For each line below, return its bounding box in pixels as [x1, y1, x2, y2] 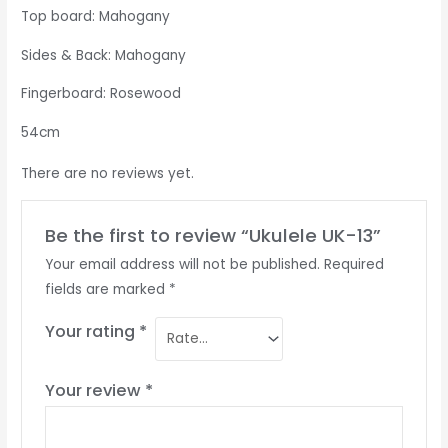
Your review [44, 378, 145, 402]
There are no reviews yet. [21, 164, 195, 184]
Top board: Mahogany [21, 7, 171, 27]
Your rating [44, 319, 139, 343]
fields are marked [44, 279, 169, 299]
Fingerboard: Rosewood [21, 84, 182, 104]
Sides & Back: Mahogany [21, 45, 187, 65]
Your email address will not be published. [44, 254, 320, 274]
